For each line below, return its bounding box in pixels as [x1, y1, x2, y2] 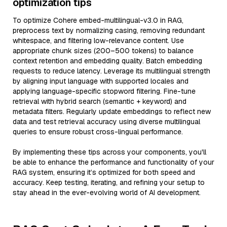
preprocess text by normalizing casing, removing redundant [13, 26, 205, 35]
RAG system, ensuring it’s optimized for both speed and [13, 168, 195, 177]
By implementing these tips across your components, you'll [13, 147, 206, 157]
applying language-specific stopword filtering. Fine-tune [13, 87, 196, 96]
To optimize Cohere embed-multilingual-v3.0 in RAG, [13, 16, 183, 25]
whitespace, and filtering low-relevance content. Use [13, 36, 184, 45]
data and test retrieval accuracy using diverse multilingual [13, 117, 200, 126]
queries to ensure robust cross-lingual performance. [13, 127, 183, 136]
